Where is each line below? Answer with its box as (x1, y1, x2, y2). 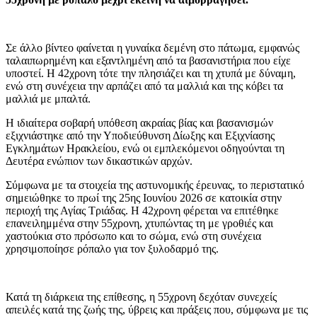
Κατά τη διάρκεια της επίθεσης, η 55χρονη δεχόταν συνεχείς (6, 290, 277, 303)
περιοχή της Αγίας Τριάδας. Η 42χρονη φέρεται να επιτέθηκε (6, 204, 279, 217)
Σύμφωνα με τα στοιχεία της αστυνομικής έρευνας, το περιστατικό (6, 178, 304, 191)
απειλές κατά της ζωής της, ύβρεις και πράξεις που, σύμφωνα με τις (6, 303, 308, 316)
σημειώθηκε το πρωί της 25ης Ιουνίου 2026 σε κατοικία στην (6, 191, 282, 204)
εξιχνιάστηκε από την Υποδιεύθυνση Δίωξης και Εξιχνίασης (6, 129, 275, 142)
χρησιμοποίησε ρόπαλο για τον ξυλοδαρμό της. (6, 242, 219, 255)
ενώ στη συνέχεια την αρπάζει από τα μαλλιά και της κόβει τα (6, 79, 283, 92)
